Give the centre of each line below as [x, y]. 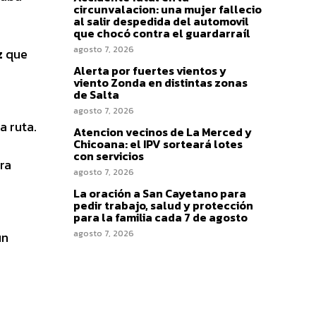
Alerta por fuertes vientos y [150, 70]
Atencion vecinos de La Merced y [163, 132]
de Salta [96, 94]
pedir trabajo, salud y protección [163, 205]
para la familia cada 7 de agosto [160, 217]
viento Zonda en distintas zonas [160, 82]
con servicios [109, 156]
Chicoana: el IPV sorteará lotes [158, 144]
